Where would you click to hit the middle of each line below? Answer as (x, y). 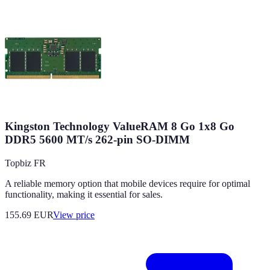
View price (74, 215)
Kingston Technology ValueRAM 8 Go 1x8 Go (120, 127)
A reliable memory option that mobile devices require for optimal (127, 183)
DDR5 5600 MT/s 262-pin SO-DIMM (97, 140)
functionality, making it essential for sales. (84, 194)
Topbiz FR (25, 163)
